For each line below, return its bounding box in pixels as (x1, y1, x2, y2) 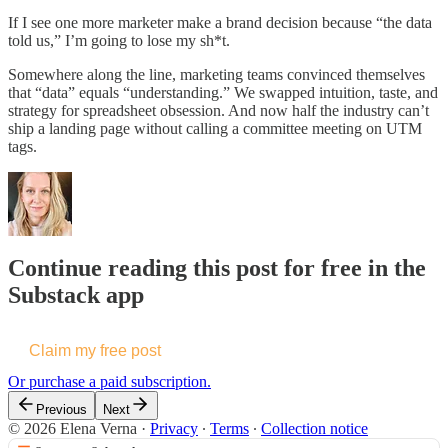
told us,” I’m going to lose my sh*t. (8, 31, 230, 49)
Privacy (150, 420, 198, 438)
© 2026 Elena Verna (8, 420, 137, 438)
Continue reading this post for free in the (8, 255, 426, 282)
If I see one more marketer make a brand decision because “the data (8, 13, 432, 31)
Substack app (8, 282, 144, 309)
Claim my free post (29, 342, 161, 360)
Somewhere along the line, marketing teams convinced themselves (8, 65, 425, 83)
